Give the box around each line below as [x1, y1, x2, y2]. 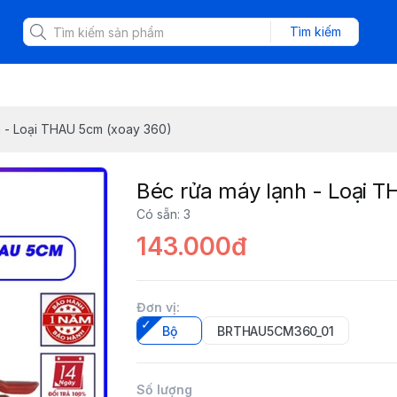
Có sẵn [136, 206, 177, 222]
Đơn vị [136, 300, 176, 315]
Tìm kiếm [289, 24, 341, 39]
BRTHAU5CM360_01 [217, 323, 334, 339]
